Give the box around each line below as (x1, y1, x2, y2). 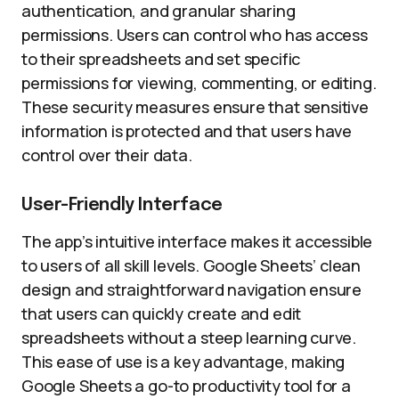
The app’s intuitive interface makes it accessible (21, 231, 373, 252)
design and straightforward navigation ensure (21, 279, 362, 300)
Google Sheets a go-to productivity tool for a (21, 375, 351, 396)
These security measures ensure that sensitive (21, 96, 369, 118)
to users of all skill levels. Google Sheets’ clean (21, 255, 362, 276)
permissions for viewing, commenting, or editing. (21, 72, 377, 94)
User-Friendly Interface (21, 196, 223, 215)
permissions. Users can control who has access (21, 24, 368, 45)
